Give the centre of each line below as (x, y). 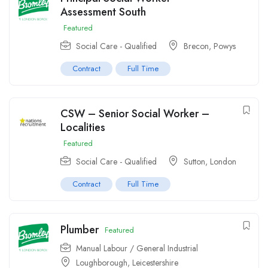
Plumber (80, 230)
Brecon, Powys (210, 46)
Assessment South (103, 12)
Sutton (194, 162)
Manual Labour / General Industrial (137, 249)
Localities (83, 128)
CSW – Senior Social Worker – (135, 114)
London (223, 162)
